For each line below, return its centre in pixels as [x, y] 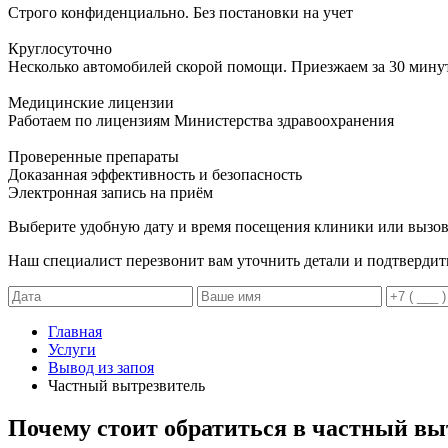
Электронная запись [77, 192]
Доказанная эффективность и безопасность [155, 174]
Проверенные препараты [93, 156]
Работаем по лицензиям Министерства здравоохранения [201, 120]
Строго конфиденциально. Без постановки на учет [180, 12]
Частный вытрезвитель [126, 385]
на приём [179, 192]
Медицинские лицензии [91, 102]
